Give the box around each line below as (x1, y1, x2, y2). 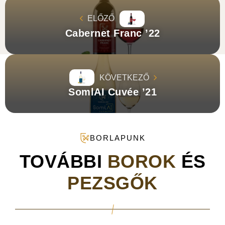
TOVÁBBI (19, 151, 107, 172)
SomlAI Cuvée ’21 (68, 86, 157, 98)
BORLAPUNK (89, 134, 146, 143)
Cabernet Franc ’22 (65, 27, 160, 39)
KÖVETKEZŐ (99, 73, 149, 82)
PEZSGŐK (67, 173, 158, 194)
